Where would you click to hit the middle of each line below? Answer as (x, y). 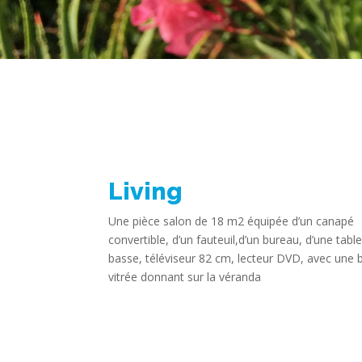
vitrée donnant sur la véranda (185, 277)
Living (146, 192)
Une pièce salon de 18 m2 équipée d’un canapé (232, 221)
